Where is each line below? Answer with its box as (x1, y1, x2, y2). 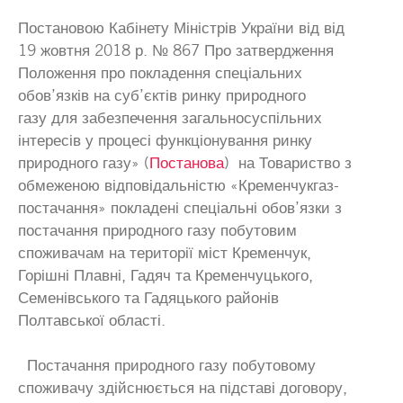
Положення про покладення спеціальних (18, 63, 302, 82)
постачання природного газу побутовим (18, 220, 297, 239)
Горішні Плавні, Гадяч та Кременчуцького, (18, 265, 313, 284)
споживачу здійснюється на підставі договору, (18, 378, 347, 397)
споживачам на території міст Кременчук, (18, 243, 311, 262)
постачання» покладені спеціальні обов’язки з (18, 198, 342, 217)
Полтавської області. (18, 310, 166, 329)
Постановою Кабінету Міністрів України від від (18, 18, 345, 37)
